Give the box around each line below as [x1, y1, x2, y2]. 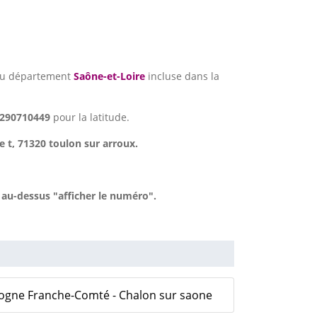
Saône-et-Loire [74, 69, 145, 83]
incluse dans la [145, 69, 219, 83]
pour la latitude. [53, 110, 129, 125]
